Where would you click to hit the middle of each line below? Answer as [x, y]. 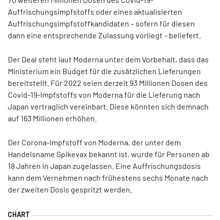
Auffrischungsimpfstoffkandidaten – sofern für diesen [101, 23]
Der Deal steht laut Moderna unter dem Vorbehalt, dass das [108, 59]
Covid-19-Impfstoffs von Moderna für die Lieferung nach [104, 95]
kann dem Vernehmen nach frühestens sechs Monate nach [108, 178]
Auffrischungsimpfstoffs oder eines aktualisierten [95, 12]
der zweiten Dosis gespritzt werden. [70, 189]
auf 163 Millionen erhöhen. [52, 118]
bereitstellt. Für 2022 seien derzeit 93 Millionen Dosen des [108, 83]
